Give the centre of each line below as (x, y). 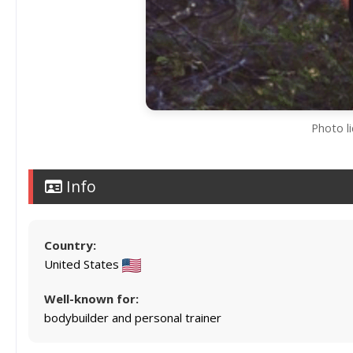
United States (83, 264)
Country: (70, 245)
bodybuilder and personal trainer (133, 318)
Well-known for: (91, 299)
